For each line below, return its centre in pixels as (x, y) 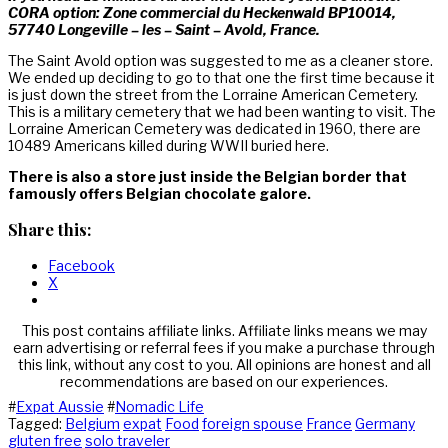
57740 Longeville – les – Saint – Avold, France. (164, 29)
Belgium (92, 423)
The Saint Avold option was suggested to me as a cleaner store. (220, 60)
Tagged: (36, 423)
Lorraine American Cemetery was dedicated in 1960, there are (214, 128)
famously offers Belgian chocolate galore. (159, 193)
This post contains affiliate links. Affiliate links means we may (224, 330)
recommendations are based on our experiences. (224, 381)
